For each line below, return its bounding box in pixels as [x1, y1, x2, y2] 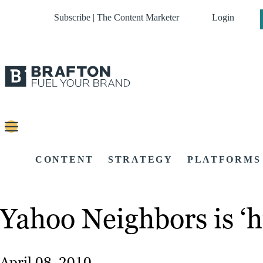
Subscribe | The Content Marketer [54, 12, 179, 22]
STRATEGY [108, 154, 173, 165]
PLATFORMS [187, 154, 261, 165]
